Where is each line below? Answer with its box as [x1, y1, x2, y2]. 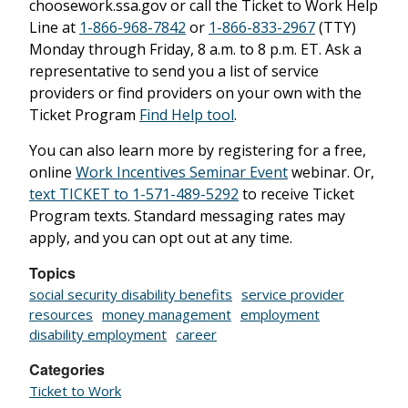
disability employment [29, 325, 167, 343]
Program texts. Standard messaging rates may [29, 206, 345, 226]
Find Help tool [139, 105, 234, 125]
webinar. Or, [288, 162, 374, 182]
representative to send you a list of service [29, 61, 319, 81]
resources [29, 305, 93, 323]
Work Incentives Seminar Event [76, 162, 288, 182]
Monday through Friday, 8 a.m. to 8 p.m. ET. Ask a [29, 39, 362, 59]
